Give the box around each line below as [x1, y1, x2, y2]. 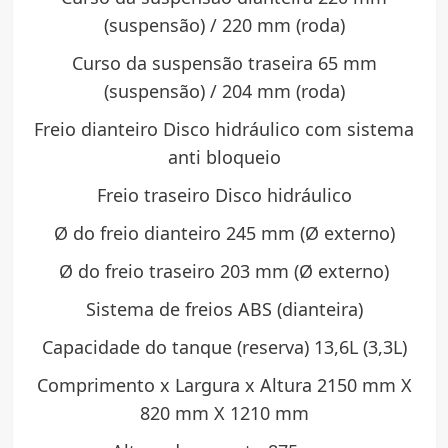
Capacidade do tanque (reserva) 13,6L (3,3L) [41, 335, 407, 360]
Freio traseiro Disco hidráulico [96, 183, 352, 208]
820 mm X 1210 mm [139, 401, 309, 426]
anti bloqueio [167, 145, 281, 170]
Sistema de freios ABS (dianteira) [85, 297, 363, 322]
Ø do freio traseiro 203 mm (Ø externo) [59, 259, 389, 284]
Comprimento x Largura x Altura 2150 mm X [36, 373, 412, 398]
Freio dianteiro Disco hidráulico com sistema [34, 117, 414, 142]
